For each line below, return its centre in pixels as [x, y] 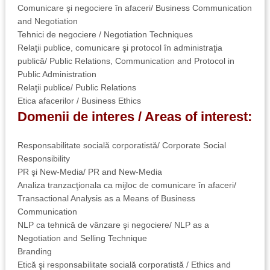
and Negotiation [47, 21]
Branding [34, 251]
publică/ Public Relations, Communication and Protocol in [126, 61]
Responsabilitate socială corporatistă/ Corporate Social [121, 145]
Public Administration [57, 74]
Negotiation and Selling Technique [82, 238]
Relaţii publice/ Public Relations [77, 87]
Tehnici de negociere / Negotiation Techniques [105, 34]
